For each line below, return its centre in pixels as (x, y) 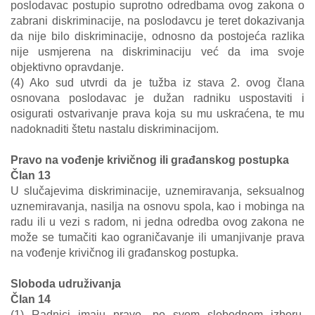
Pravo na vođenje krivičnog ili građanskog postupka (150, 160)
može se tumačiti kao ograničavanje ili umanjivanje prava (157, 237)
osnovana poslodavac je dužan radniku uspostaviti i (157, 98)
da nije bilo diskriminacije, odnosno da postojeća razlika (157, 36)
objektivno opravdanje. (67, 67)
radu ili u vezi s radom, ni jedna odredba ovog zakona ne (157, 222)
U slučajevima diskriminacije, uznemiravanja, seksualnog (157, 191)
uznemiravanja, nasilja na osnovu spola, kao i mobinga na (157, 206)
